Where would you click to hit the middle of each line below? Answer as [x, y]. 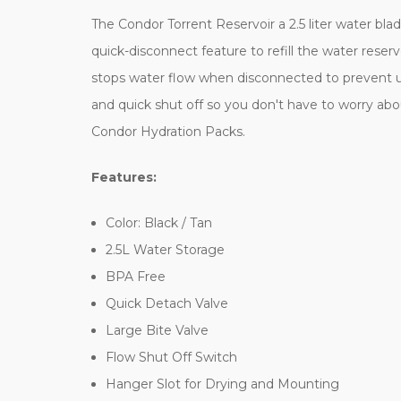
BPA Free [136, 276]
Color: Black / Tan [159, 222]
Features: [124, 177]
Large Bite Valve [158, 330]
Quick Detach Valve [167, 303]
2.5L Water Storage [166, 249]
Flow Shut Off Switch [172, 357]
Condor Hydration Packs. [168, 131]
